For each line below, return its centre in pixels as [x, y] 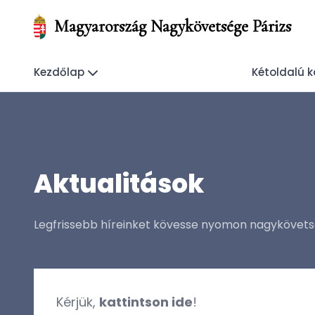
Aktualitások [119, 184]
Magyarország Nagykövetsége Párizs [172, 26]
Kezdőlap [59, 72]
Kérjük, [78, 302]
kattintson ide [146, 302]
